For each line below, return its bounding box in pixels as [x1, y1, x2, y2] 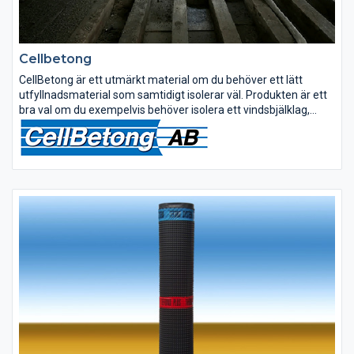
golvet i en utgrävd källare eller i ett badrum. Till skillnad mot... [19, 119, 322, 131]
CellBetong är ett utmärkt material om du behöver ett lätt [19, 73, 303, 86]
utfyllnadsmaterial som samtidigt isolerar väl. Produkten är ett [19, 88, 327, 101]
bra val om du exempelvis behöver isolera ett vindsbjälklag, [19, 104, 310, 116]
